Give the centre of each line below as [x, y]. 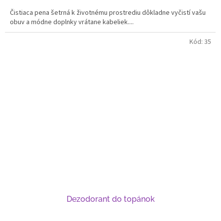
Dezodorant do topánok [110, 199]
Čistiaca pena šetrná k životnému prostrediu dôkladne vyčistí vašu [108, 13]
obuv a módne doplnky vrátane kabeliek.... [72, 22]
